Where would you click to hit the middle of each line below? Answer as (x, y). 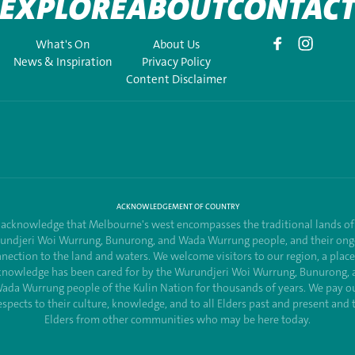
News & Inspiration (63, 62)
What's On (63, 44)
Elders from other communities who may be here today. (177, 319)
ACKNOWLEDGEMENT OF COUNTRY (177, 206)
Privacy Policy (176, 62)
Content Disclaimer (176, 79)
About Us (176, 44)
